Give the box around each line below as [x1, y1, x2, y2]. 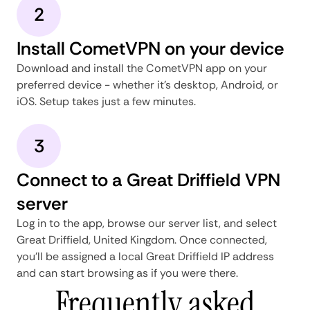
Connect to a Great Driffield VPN [17, 167, 280, 192]
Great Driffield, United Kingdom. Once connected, [17, 232, 267, 247]
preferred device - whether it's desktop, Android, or [17, 77, 278, 92]
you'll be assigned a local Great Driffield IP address [17, 248, 274, 264]
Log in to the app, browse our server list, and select [17, 215, 277, 230]
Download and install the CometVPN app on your [17, 60, 267, 75]
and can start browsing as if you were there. [17, 265, 238, 280]
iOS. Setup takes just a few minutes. [17, 93, 196, 109]
